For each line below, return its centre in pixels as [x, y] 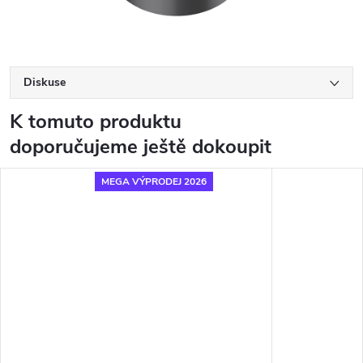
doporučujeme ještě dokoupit [141, 147]
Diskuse [45, 83]
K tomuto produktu [96, 122]
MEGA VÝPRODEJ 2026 [154, 181]
